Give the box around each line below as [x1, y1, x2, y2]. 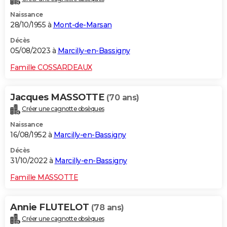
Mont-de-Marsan [53, 20, 112, 29]
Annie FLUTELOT [10, 201, 91, 213]
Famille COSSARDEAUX [10, 62, 92, 72]
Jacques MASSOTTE [10, 91, 106, 103]
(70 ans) [106, 92, 139, 102]
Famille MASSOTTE [10, 172, 78, 182]
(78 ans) [91, 202, 124, 212]
